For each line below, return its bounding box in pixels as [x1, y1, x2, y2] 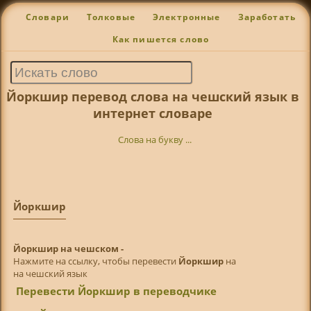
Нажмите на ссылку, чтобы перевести [12, 254, 178, 267]
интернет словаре [92, 104, 212, 121]
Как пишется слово [112, 34, 210, 45]
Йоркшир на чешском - [12, 242, 124, 255]
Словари [25, 12, 69, 23]
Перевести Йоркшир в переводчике [16, 283, 217, 298]
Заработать [237, 12, 296, 23]
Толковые [86, 12, 136, 23]
